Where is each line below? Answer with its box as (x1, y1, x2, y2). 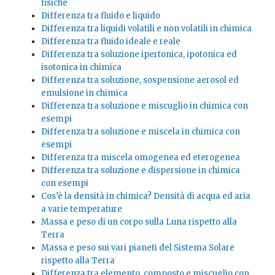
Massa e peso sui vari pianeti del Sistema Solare (41, 242, 234, 254)
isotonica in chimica (41, 62, 122, 73)
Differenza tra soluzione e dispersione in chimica (41, 165, 240, 176)
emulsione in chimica (41, 88, 128, 99)
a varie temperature (41, 204, 122, 215)
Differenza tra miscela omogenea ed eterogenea (41, 152, 240, 163)
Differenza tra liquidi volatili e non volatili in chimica (41, 23, 252, 34)
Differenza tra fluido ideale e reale (41, 36, 180, 47)
